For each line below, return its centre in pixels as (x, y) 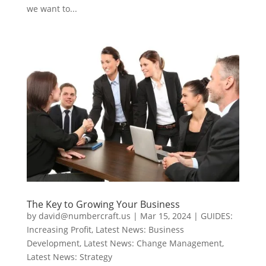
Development (53, 243)
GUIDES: (216, 216)
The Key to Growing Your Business (103, 205)
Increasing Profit (59, 230)
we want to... (52, 8)
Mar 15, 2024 (165, 216)
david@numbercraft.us (84, 216)
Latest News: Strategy (69, 257)
